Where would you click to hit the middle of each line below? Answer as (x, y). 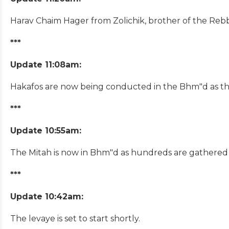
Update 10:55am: (46, 130)
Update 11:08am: (46, 64)
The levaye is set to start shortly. (75, 218)
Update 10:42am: (47, 196)
